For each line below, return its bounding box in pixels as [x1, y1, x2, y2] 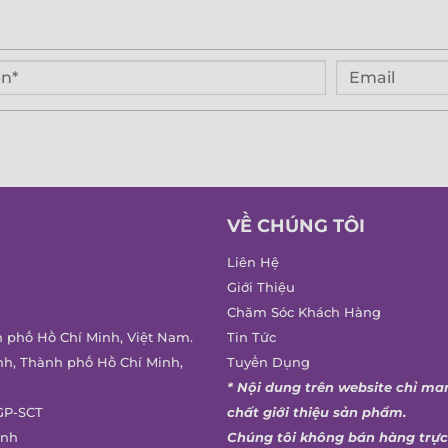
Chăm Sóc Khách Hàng [226, 304, 381, 320]
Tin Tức [226, 329, 276, 345]
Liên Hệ [226, 254, 279, 270]
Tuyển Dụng [226, 354, 310, 370]
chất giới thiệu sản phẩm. [226, 404, 406, 420]
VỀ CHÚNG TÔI [226, 214, 365, 237]
